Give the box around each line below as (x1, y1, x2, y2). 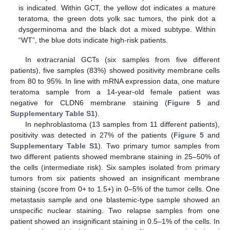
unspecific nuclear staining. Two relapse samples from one (10, 206, 220, 215)
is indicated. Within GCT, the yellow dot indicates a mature (18, 3, 216, 12)
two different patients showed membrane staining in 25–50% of (10, 152, 220, 161)
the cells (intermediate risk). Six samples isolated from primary (10, 163, 220, 171)
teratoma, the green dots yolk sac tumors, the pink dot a (18, 14, 216, 23)
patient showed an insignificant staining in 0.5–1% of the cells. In (10, 217, 220, 225)
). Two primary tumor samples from (98, 141, 220, 150)
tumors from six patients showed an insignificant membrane (10, 174, 220, 182)
